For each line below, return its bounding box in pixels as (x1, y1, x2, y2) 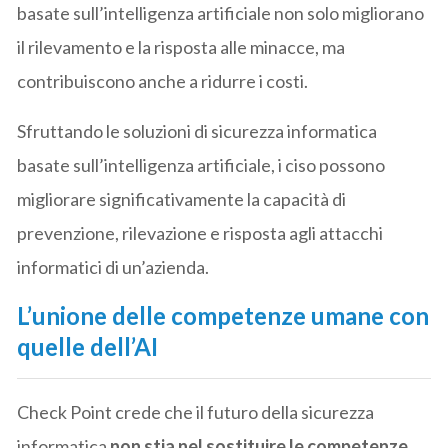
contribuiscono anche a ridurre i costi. (17, 69, 309, 92)
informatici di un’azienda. (17, 255, 210, 278)
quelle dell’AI (17, 331, 159, 361)
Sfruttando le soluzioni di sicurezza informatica (17, 119, 378, 142)
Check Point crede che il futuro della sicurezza (17, 400, 375, 423)
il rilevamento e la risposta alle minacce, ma (17, 35, 346, 58)
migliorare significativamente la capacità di (17, 187, 347, 210)
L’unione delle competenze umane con (17, 300, 430, 330)
